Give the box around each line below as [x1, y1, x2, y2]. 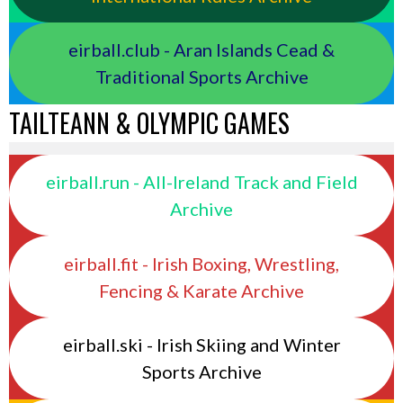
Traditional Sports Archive [94, 66, 309, 88]
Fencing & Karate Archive [99, 279, 304, 301]
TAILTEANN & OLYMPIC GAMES [9, 103, 290, 141]
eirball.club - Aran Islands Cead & [68, 39, 335, 61]
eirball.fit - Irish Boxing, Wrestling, [64, 252, 339, 274]
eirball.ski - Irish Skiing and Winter [62, 334, 341, 356]
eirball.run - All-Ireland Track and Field [45, 170, 358, 193]
